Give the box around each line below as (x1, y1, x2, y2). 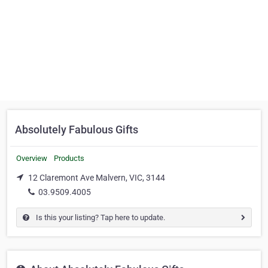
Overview (16, 154, 47, 163)
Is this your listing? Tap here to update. (34, 212, 165, 222)
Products (54, 154, 84, 163)
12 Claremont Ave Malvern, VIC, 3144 (28, 173, 165, 182)
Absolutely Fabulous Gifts (15, 123, 138, 136)
